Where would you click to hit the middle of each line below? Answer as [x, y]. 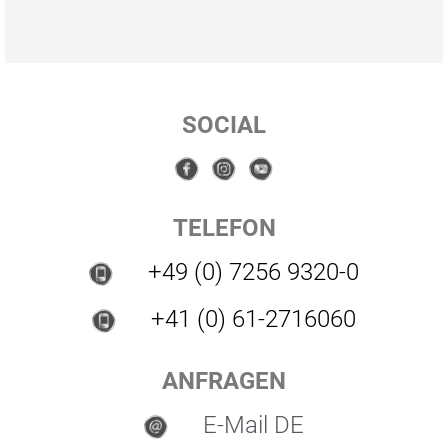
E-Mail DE [253, 425]
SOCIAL [224, 125]
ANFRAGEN [224, 381]
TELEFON [224, 228]
